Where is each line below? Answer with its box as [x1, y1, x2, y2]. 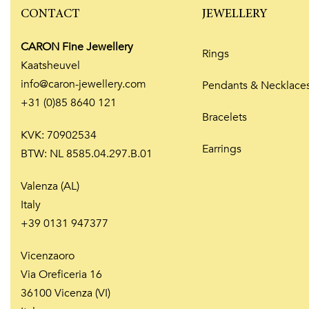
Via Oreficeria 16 [21, 267, 102, 283]
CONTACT [21, 5, 80, 23]
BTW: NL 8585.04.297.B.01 [21, 146, 152, 162]
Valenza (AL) [21, 179, 79, 195]
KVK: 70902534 [21, 128, 97, 143]
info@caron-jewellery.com [21, 77, 146, 92]
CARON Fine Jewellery [21, 39, 133, 55]
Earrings [201, 141, 241, 157]
